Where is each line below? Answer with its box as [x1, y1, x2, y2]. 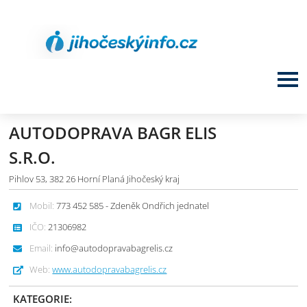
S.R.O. [9, 146, 56, 169]
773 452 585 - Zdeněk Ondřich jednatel [54, 199, 210, 212]
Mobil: [29, 199, 55, 212]
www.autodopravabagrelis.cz [52, 263, 167, 275]
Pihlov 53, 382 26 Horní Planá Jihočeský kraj [9, 173, 180, 185]
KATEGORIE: [13, 292, 73, 306]
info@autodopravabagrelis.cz [53, 242, 173, 254]
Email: [29, 242, 53, 254]
